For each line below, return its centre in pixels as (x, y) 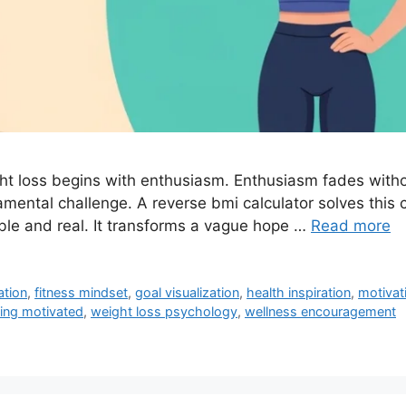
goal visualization (188, 292)
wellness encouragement (320, 311)
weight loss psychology (164, 311)
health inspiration (299, 292)
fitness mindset (82, 292)
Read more (351, 225)
